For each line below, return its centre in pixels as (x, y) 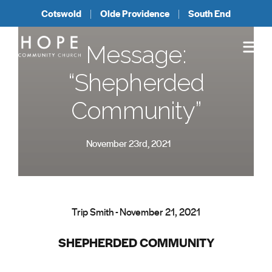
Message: (136, 54)
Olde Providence (135, 13)
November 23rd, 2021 (128, 144)
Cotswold (61, 13)
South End (209, 13)
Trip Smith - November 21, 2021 (136, 212)
